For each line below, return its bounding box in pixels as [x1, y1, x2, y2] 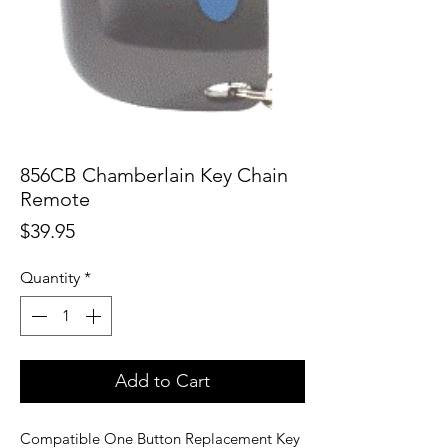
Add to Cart [115, 370, 210, 393]
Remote [20, 187, 90, 212]
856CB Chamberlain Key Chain [20, 163, 288, 188]
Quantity [20, 268, 80, 288]
